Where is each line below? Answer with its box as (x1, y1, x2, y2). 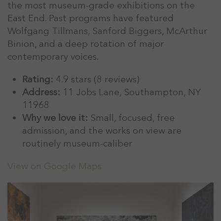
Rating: (22, 73, 53, 86)
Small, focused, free (88, 111, 175, 125)
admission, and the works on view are (22, 124, 182, 138)
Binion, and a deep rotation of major (7, 37, 164, 51)
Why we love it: (22, 111, 88, 125)
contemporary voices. (7, 50, 99, 64)
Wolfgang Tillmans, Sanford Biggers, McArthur (7, 25, 207, 38)
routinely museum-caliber (22, 137, 132, 150)
